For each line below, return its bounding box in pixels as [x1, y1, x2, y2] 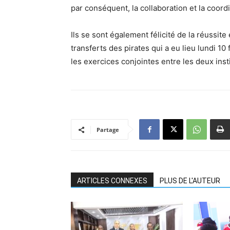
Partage [97, 126, 119, 133]
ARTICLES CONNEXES [77, 177, 147, 185]
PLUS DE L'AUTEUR [160, 177, 220, 185]
